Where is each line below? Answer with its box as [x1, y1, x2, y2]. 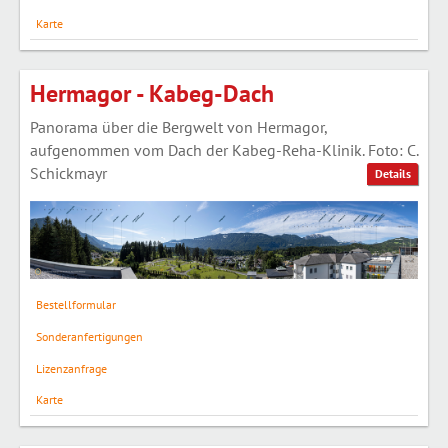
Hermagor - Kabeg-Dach [30, 77, 274, 109]
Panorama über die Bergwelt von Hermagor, [30, 116, 327, 137]
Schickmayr [30, 162, 107, 183]
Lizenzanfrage [35, 360, 107, 376]
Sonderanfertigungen [35, 328, 143, 344]
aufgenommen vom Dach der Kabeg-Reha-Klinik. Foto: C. [30, 139, 418, 160]
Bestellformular [35, 297, 116, 313]
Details [374, 166, 411, 182]
